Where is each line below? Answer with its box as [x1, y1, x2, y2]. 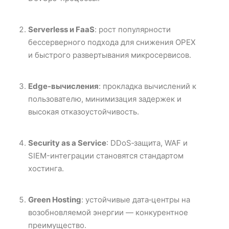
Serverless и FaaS [28, 24, 95, 34]
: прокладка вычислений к [99, 81, 196, 91]
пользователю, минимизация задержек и [28, 94, 181, 104]
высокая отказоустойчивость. [28, 106, 139, 117]
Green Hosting [28, 194, 81, 204]
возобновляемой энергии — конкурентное [28, 207, 188, 217]
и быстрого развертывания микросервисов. [28, 50, 191, 60]
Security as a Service [28, 138, 106, 148]
